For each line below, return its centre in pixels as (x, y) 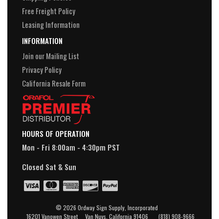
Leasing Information (51, 25)
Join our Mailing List (51, 56)
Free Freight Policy (49, 11)
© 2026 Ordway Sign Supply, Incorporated (109, 208)
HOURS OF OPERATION (56, 134)
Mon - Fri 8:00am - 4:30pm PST (71, 147)
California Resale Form (54, 83)
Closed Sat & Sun (49, 167)
